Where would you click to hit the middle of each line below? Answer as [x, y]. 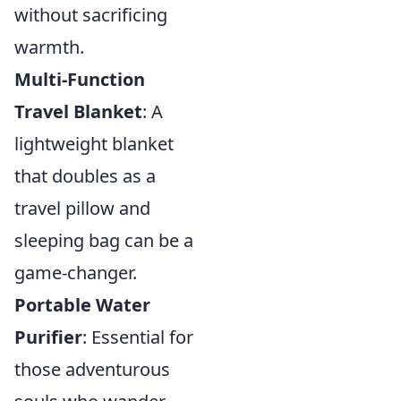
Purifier [48, 337]
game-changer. [76, 272]
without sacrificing [91, 14]
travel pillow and [82, 208]
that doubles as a [85, 175]
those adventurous [92, 369]
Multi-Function [80, 79]
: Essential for [138, 337]
